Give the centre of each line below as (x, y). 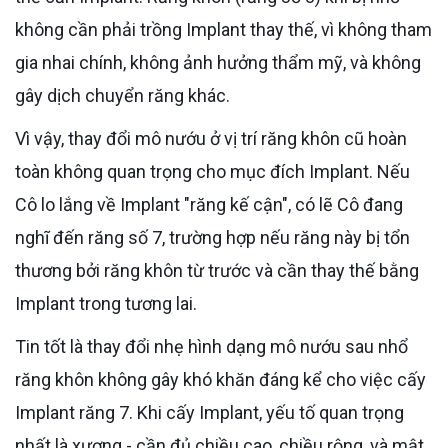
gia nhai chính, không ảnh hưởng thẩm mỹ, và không (218, 62)
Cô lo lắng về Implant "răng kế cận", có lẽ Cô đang (209, 204)
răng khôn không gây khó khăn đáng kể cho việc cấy (220, 379)
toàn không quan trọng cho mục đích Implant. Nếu (212, 171)
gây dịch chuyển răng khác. (122, 95)
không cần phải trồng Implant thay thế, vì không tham (223, 29)
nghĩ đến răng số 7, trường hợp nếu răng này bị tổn (212, 237)
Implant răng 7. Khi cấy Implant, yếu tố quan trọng (209, 412)
